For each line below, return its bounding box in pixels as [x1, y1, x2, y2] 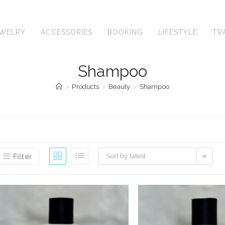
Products [72, 83, 99, 90]
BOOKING [107, 28, 143, 36]
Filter [13, 153, 32, 161]
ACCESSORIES [41, 28, 92, 36]
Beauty [108, 83, 130, 90]
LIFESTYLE [158, 28, 197, 36]
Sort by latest [106, 152, 146, 160]
